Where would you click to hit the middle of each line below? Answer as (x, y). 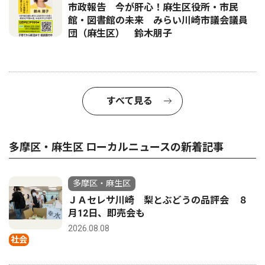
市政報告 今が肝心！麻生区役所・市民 (153, 8)
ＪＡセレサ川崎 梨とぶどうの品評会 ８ (158, 201)
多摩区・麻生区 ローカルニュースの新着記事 (116, 147)
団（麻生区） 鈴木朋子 (120, 34)
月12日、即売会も (106, 214)
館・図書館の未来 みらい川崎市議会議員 (158, 21)
